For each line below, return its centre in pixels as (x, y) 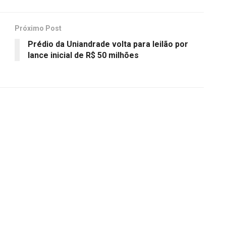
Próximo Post (38, 28)
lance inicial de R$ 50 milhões (83, 55)
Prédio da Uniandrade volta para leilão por (108, 44)
